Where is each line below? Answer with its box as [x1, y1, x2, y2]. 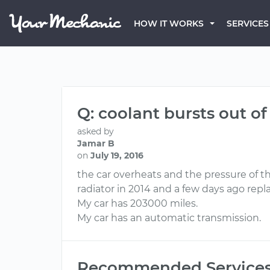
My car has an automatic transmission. [77, 212, 261, 224]
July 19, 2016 [90, 150, 143, 161]
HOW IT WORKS [134, 18, 204, 29]
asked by [77, 126, 114, 137]
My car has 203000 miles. [77, 198, 198, 209]
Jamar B [77, 138, 115, 149]
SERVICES [227, 18, 269, 29]
